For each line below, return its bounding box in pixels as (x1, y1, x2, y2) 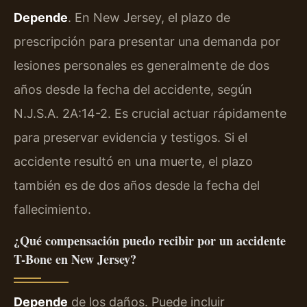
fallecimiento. (14, 202, 91, 217)
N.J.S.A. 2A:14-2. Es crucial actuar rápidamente (14, 106, 286, 121)
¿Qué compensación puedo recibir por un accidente (14, 231, 286, 249)
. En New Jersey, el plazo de (68, 10, 230, 25)
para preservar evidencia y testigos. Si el (14, 130, 247, 145)
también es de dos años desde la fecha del (14, 178, 260, 193)
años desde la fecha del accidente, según (14, 82, 252, 97)
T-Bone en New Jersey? (14, 249, 136, 268)
